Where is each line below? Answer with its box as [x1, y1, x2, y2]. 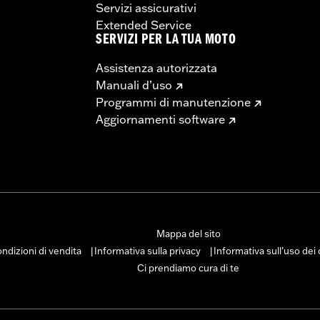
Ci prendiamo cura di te [137, 261, 239, 274]
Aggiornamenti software [96, 111, 225, 126]
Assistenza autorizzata [96, 60, 217, 75]
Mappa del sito [156, 227, 221, 239]
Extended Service [96, 17, 191, 32]
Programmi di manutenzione [96, 94, 251, 109]
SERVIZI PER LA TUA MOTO [96, 33, 236, 49]
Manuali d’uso [96, 77, 172, 92]
